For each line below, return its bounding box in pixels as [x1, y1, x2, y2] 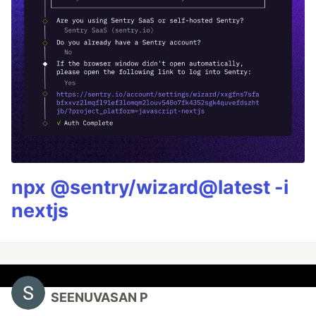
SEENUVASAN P [51, 290, 148, 305]
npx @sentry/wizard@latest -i [11, 176, 288, 200]
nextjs [11, 199, 68, 223]
